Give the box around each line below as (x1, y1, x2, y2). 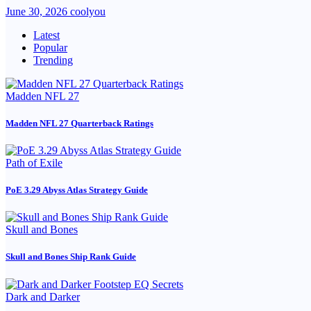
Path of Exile (6, 156, 62, 169)
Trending (33, 53, 73, 66)
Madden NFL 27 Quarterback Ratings (6, 117, 153, 128)
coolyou (70, 5, 106, 17)
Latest (33, 28, 60, 41)
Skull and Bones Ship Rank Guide (6, 251, 136, 262)
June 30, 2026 (6, 5, 70, 17)
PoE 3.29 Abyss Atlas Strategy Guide (6, 185, 148, 196)
